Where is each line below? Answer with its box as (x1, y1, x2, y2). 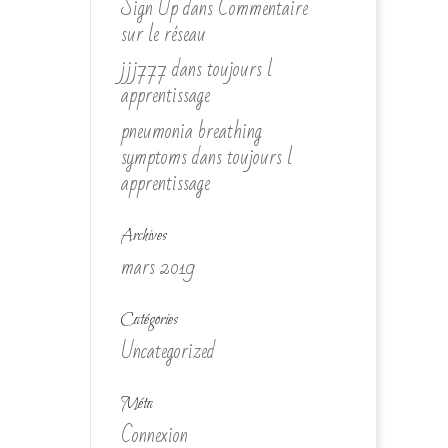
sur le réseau (120, 15, 206, 53)
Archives (120, 224, 167, 247)
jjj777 (120, 51, 167, 88)
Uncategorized (120, 332, 215, 370)
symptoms (120, 138, 187, 176)
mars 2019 (120, 248, 195, 286)
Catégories (120, 308, 178, 331)
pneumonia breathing (120, 112, 262, 150)
